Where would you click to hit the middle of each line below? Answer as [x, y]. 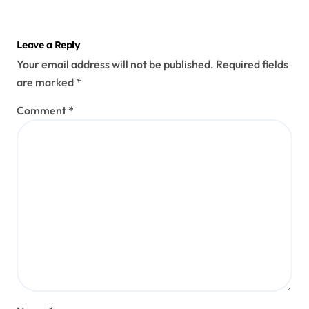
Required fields [252, 64]
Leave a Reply [49, 44]
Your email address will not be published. [115, 64]
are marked [46, 82]
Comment [42, 111]
